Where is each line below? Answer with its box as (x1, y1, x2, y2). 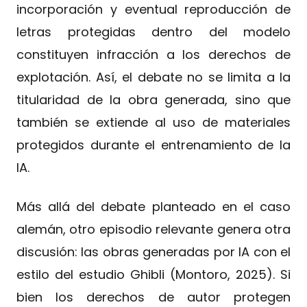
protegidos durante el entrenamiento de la (16, 136, 291, 154)
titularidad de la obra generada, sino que (16, 91, 291, 109)
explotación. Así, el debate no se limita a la (16, 69, 291, 86)
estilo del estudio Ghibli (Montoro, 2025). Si (16, 266, 291, 284)
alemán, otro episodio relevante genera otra (16, 221, 291, 238)
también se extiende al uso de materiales (16, 114, 291, 132)
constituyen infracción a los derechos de (16, 46, 291, 64)
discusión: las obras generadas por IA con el (16, 243, 291, 261)
